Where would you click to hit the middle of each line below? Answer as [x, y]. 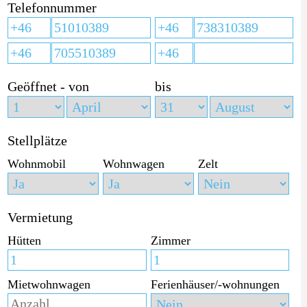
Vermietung [40, 217]
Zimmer [170, 240]
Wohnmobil [36, 163]
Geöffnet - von [48, 86]
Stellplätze [37, 140]
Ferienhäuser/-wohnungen [215, 284]
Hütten [24, 240]
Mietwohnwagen [49, 284]
